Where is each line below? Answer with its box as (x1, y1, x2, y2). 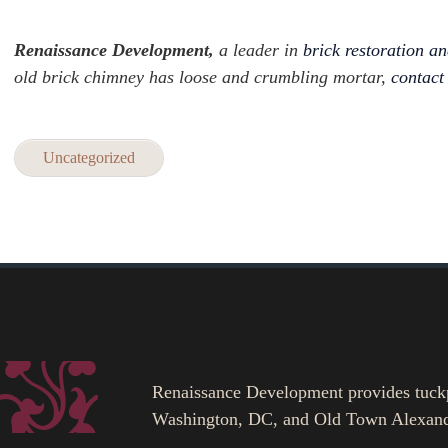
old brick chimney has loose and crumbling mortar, (14, 66, 391, 87)
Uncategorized (43, 148, 135, 166)
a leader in (214, 39, 303, 60)
